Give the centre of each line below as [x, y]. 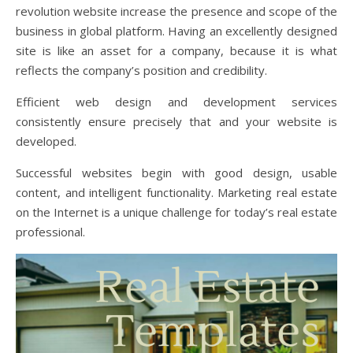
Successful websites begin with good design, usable [176, 172]
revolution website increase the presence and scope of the [176, 11]
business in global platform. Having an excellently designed [176, 30]
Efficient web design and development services [176, 101]
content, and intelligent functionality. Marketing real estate [176, 192]
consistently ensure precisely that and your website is [176, 121]
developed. [46, 141]
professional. [50, 231]
